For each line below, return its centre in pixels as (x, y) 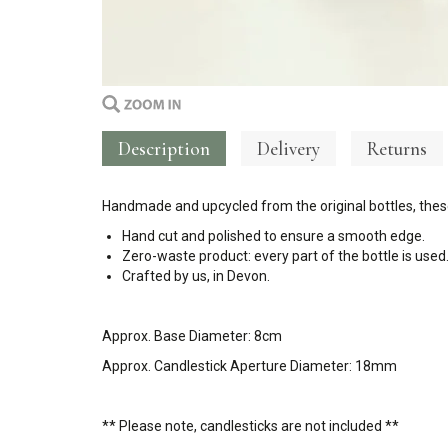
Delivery (288, 148)
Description (164, 148)
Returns (397, 148)
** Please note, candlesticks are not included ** (250, 426)
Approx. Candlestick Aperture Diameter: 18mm (249, 366)
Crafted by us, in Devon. (196, 276)
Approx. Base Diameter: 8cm (192, 336)
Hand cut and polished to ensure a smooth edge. (273, 236)
